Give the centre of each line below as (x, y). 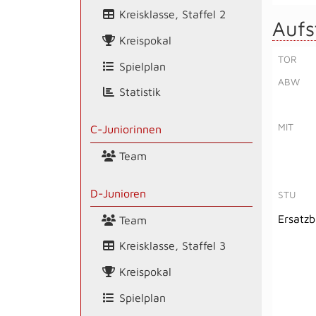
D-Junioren (118, 193)
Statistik (138, 92)
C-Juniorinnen (126, 129)
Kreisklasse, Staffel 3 (170, 246)
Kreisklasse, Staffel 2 (170, 14)
